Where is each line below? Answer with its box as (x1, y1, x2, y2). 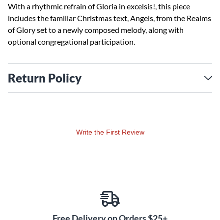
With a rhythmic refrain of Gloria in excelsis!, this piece (8, 1, 190, 11)
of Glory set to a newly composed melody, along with (8, 25, 184, 34)
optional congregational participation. (8, 37, 135, 46)
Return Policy (8, 71, 82, 85)
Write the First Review (76, 128, 144, 136)
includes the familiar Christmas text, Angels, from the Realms (8, 13, 211, 23)
